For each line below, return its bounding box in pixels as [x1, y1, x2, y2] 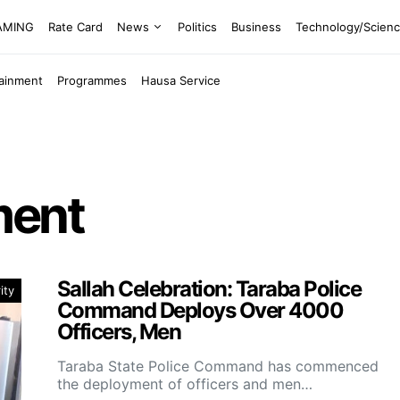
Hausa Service [141, 72, 221, 87]
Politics [178, 19, 218, 34]
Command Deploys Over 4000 [57, 296, 344, 323]
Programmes [57, 72, 128, 87]
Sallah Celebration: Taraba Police [57, 275, 362, 302]
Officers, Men [57, 318, 181, 345]
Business [231, 19, 282, 34]
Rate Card [48, 19, 104, 34]
